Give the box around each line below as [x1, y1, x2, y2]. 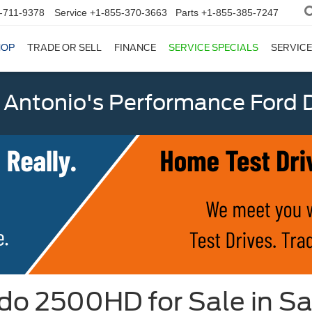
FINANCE [114, 42, 156, 54]
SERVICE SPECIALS [169, 42, 258, 54]
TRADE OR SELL [27, 42, 102, 54]
